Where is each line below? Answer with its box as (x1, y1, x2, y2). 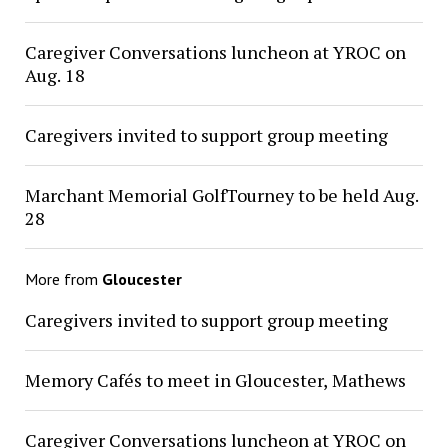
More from (24, 269, 102, 290)
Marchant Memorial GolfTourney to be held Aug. (24, 183, 419, 208)
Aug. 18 (24, 63, 85, 88)
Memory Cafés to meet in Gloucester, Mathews (24, 368, 406, 393)
